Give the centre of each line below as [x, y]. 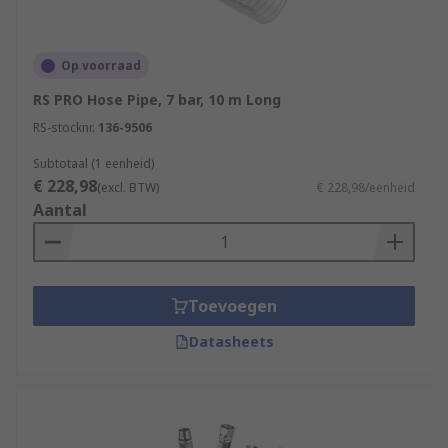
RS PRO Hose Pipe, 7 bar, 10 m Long [157, 99]
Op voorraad [101, 65]
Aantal [60, 210]
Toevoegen [232, 306]
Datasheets [231, 341]
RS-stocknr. [64, 127]
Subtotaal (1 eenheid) [93, 163]
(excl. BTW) [128, 187]
